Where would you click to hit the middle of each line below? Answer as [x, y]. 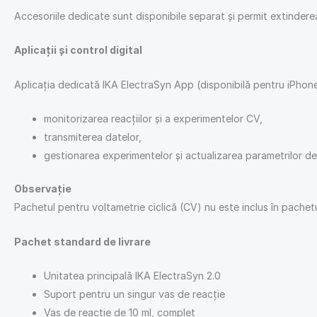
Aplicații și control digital [78, 50]
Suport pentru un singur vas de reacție [134, 294]
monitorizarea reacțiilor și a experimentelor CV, [153, 119]
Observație [43, 189]
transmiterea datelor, [93, 137]
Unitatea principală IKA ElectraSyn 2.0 [132, 275]
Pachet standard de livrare [82, 241]
